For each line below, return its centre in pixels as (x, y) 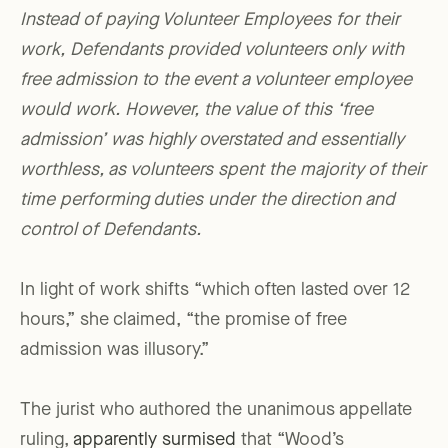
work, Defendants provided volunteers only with (212, 50)
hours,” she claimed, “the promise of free (183, 320)
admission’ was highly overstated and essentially (212, 140)
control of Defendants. (110, 230)
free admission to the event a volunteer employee (216, 80)
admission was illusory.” (114, 350)
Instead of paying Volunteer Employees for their (210, 20)
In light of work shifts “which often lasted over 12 (215, 290)
